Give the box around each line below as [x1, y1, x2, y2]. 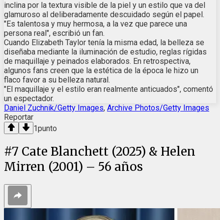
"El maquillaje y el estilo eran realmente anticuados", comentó [4, 84, 213, 94]
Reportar [4, 112, 33, 122]
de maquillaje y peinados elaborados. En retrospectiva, [4, 56, 191, 66]
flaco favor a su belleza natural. [4, 75, 110, 84]
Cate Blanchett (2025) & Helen [22, 143, 195, 159]
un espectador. [4, 93, 54, 103]
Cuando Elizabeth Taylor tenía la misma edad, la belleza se [4, 37, 204, 47]
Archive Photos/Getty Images [107, 103, 209, 112]
